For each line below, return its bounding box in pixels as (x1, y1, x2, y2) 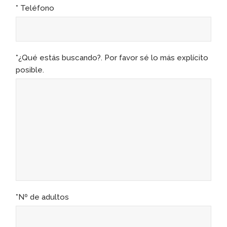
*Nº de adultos (16, 192, 69, 202)
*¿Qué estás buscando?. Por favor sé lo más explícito (16, 53, 209, 62)
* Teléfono (16, 3, 55, 13)
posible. (16, 65, 45, 74)
